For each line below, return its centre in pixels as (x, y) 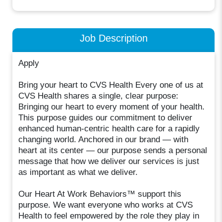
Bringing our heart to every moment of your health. (112, 107)
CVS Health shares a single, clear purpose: (99, 96)
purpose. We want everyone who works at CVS (106, 205)
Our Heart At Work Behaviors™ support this (100, 194)
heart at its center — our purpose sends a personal (113, 150)
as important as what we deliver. (78, 172)
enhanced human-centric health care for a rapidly (109, 128)
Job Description (113, 38)
